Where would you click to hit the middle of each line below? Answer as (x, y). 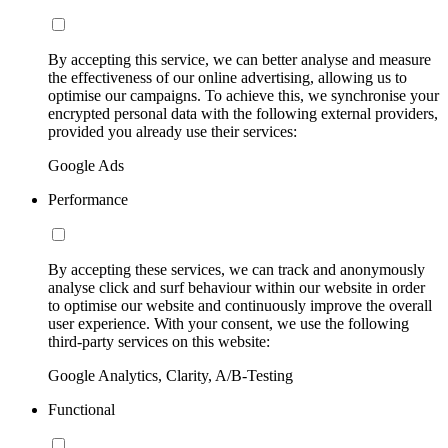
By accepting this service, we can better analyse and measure (239, 59)
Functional (81, 409)
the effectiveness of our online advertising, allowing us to (227, 77)
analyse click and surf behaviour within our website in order (236, 287)
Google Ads (86, 165)
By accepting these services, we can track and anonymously (236, 269)
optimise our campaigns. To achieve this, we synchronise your (243, 95)
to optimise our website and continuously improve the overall (240, 305)
